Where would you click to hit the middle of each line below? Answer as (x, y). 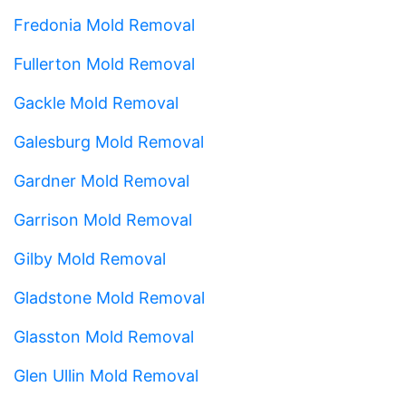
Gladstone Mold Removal (109, 297)
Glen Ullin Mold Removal (106, 375)
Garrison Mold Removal (103, 219)
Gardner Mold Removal (101, 180)
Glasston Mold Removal (104, 336)
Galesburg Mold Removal (109, 141)
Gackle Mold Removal (96, 102)
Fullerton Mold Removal (104, 63)
